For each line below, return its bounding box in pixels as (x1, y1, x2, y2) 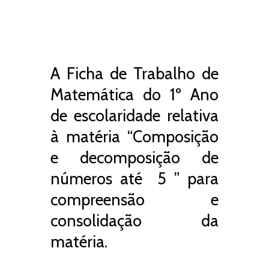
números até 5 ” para (50, 168, 219, 189)
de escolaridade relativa (50, 105, 219, 125)
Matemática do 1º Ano (50, 84, 219, 104)
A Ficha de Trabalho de (50, 63, 219, 83)
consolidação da (50, 210, 219, 231)
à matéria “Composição (50, 126, 219, 147)
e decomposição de (50, 147, 219, 168)
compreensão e (50, 189, 219, 210)
